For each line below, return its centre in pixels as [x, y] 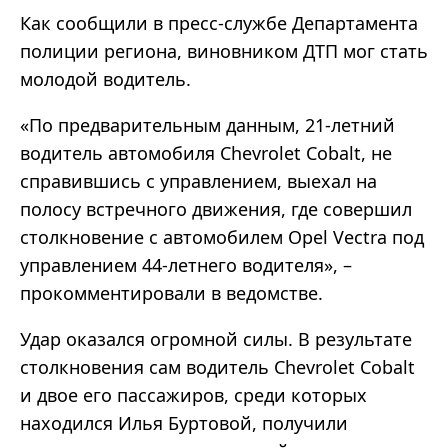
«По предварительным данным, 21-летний [207, 125]
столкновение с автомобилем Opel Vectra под [222, 237]
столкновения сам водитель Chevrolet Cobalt [217, 367]
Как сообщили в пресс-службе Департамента [219, 23]
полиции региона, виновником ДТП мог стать [224, 51]
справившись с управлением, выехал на [198, 181]
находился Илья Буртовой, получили [184, 423]
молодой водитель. [105, 79]
